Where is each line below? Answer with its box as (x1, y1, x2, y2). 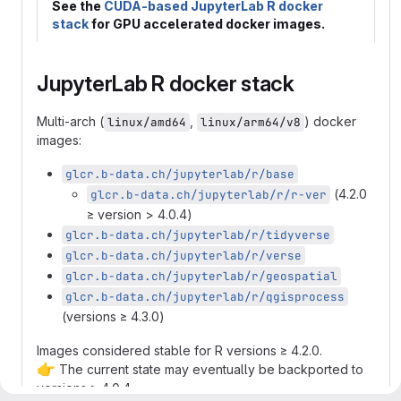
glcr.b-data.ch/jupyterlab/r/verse (65, 248, 302, 263)
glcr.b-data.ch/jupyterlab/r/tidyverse (65, 227, 330, 243)
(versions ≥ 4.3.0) (62, 309, 165, 324)
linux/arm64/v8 (200, 115, 301, 130)
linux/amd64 (107, 115, 186, 130)
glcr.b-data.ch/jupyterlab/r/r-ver (90, 187, 327, 202)
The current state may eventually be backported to (55, 362, 363, 377)
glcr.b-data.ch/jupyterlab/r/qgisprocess (65, 289, 345, 304)
